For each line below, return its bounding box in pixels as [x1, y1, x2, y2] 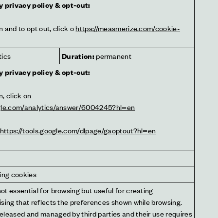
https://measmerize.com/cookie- [75, 23, 181, 33]
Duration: [62, 51, 94, 61]
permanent [94, 51, 132, 61]
